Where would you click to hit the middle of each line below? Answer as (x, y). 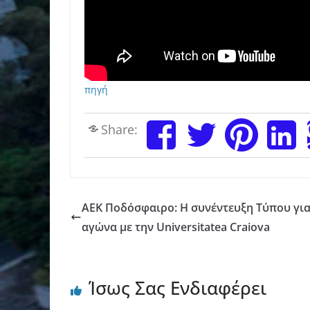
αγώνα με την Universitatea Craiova (176, 227)
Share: (119, 129)
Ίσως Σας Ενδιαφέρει (177, 288)
